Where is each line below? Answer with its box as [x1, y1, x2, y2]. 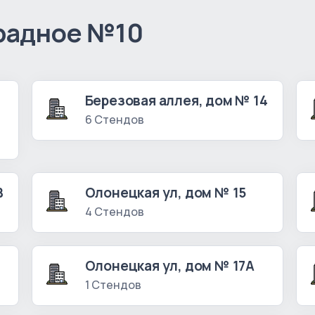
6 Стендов [84, 112, 144, 128]
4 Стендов [84, 204, 144, 220]
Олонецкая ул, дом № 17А [84, 257, 255, 276]
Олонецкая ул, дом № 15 [84, 184, 247, 202]
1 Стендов [84, 277, 141, 293]
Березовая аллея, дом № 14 [84, 91, 268, 110]
